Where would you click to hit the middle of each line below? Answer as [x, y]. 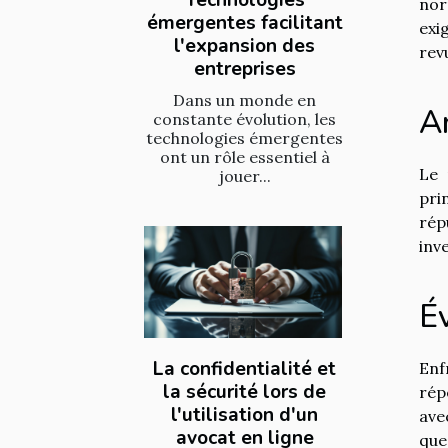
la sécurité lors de [244, 392]
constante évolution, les [244, 118]
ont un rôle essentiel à [244, 156]
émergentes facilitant [244, 22]
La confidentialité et [244, 369]
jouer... [244, 175]
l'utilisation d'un [244, 415]
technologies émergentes [244, 137]
